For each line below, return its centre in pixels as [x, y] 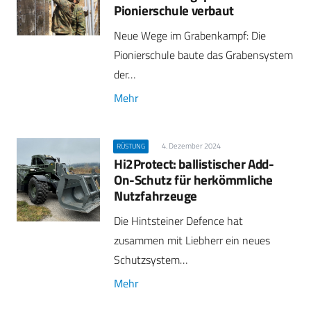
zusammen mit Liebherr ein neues [192, 241]
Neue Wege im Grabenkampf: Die [190, 35]
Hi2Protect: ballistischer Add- [194, 164]
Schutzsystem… [151, 260]
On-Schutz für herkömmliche [194, 180]
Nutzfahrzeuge [156, 196]
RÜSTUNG [131, 146]
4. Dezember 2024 [191, 145]
